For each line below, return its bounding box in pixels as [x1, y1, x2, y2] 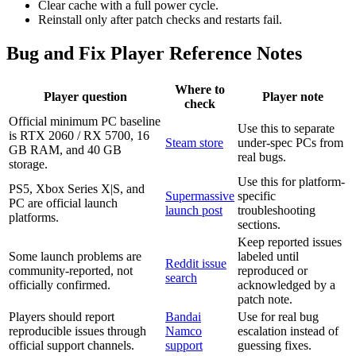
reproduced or [238, 263, 308, 277]
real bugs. [238, 149, 286, 164]
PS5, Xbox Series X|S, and [9, 181, 145, 195]
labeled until [238, 249, 299, 263]
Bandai [165, 309, 201, 323]
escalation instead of [238, 323, 339, 338]
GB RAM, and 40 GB [9, 142, 122, 157]
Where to [175, 82, 225, 96]
